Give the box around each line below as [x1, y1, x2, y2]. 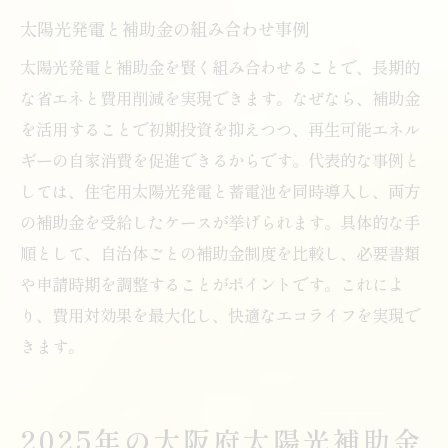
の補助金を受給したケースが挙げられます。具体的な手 [20, 209, 420, 234]
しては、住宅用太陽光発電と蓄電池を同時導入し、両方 [20, 178, 420, 203]
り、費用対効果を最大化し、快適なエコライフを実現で [20, 302, 420, 327]
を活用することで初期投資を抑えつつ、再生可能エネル [20, 116, 420, 141]
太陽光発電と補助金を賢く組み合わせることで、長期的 [20, 54, 420, 79]
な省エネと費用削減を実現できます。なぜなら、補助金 [20, 85, 420, 110]
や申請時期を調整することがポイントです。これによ [20, 271, 404, 296]
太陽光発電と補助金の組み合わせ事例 [20, 15, 309, 41]
